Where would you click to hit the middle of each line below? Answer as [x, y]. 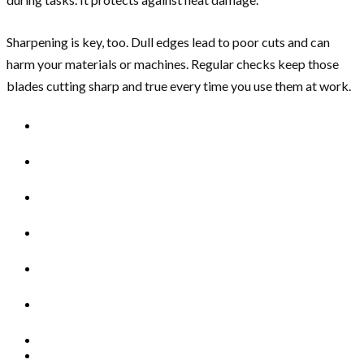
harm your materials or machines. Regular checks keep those [173, 64]
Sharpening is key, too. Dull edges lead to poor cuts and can [168, 42]
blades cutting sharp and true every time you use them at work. [179, 86]
